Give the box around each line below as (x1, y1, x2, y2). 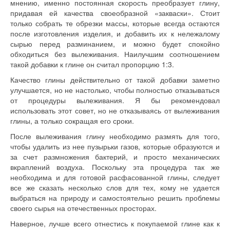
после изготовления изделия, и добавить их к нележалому (10, 28, 220, 39)
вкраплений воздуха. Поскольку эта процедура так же (10, 162, 220, 172)
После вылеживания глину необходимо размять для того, (10, 131, 220, 141)
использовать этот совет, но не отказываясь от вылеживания (10, 105, 220, 116)
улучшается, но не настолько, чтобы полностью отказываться (10, 85, 220, 95)
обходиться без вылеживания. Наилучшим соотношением (10, 49, 220, 59)
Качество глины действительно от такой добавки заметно (10, 74, 220, 85)
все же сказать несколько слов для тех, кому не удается (10, 182, 220, 193)
